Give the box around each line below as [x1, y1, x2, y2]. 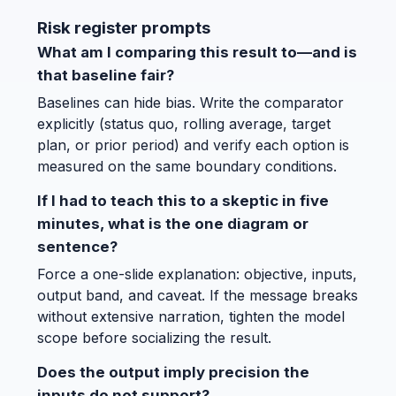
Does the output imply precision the [37, 363, 309, 382]
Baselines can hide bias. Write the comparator [37, 94, 344, 112]
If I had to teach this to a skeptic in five [37, 192, 329, 210]
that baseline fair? [37, 66, 174, 85]
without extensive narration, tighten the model [37, 308, 345, 326]
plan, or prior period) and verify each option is [37, 136, 349, 155]
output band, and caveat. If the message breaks [37, 286, 358, 305]
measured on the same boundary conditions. [37, 157, 337, 176]
